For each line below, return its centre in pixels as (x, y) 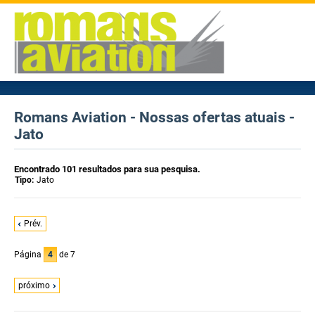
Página (29, 255)
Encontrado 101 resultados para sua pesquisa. (107, 169)
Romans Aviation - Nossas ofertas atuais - (154, 117)
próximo (34, 285)
